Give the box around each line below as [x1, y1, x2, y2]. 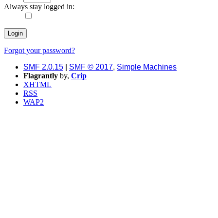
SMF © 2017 [69, 63, 113, 72]
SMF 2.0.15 [23, 63, 63, 72]
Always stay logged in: [4, 2, 74, 11]
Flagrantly [23, 72, 58, 80]
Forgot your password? [4, 46, 75, 55]
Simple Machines [117, 63, 177, 72]
